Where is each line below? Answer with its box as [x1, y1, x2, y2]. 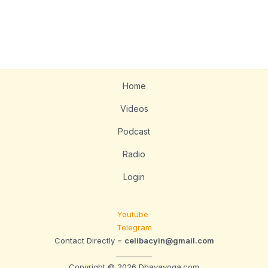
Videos [120, 103, 148, 114]
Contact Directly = [54, 236, 124, 246]
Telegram [116, 223, 152, 233]
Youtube [117, 209, 151, 220]
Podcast [118, 126, 150, 137]
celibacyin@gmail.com [124, 236, 214, 246]
